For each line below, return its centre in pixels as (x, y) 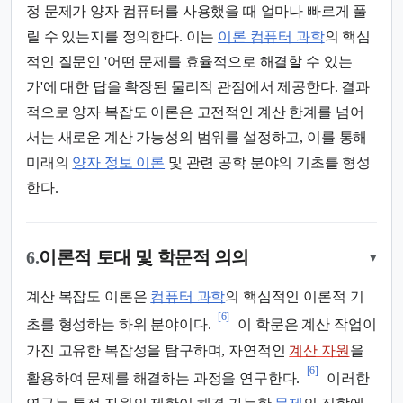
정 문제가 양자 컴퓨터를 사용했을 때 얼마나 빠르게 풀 (197, 12)
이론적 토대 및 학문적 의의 (144, 258)
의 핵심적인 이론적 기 (295, 297)
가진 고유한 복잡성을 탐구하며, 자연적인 (158, 350)
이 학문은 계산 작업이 (305, 325)
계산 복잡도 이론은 (89, 297)
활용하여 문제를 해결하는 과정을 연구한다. (163, 378)
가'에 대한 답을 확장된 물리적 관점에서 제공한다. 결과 (198, 87)
